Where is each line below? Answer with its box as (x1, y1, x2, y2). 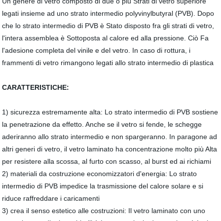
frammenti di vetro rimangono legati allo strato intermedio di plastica (2, 59, 214, 67)
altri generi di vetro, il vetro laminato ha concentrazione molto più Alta (2, 145, 218, 153)
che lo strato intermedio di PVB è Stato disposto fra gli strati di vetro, (2, 22, 215, 30)
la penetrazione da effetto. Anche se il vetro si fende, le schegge (2, 120, 202, 128)
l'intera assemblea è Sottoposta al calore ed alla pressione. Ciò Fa (2, 34, 209, 42)
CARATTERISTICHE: (2, 83, 70, 91)
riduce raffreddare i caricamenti (2, 194, 100, 202)
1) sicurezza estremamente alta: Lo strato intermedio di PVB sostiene (2, 108, 219, 116)
